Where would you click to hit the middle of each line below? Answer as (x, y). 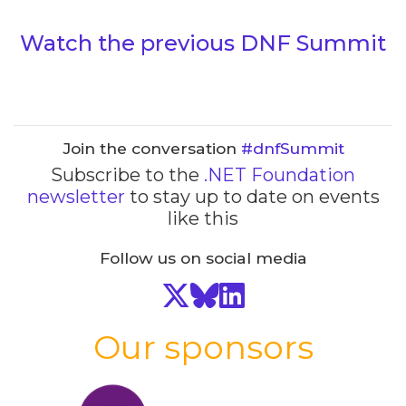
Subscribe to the (127, 174)
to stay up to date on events (252, 196)
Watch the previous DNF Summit (203, 43)
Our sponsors (203, 347)
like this (203, 218)
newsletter (76, 196)
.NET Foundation (280, 174)
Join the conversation (151, 148)
